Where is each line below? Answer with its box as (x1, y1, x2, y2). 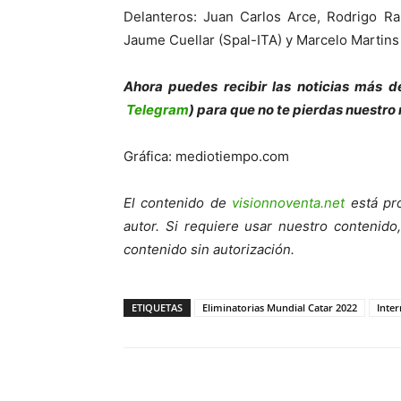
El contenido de (124, 194, 233, 212)
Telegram (126, 101, 189, 119)
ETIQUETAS (132, 301, 183, 315)
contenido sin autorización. (124, 241, 294, 259)
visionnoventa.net (232, 194, 346, 212)
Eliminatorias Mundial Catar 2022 (202, 301, 357, 315)
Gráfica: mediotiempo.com (124, 148, 289, 166)
